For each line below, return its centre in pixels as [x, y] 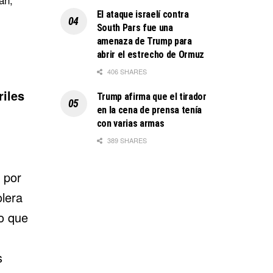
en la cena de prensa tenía [149, 110]
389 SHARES [126, 140]
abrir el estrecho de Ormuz [151, 54]
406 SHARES [126, 71]
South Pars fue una [135, 27]
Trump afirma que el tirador [151, 96]
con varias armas [130, 123]
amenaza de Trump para [144, 41]
